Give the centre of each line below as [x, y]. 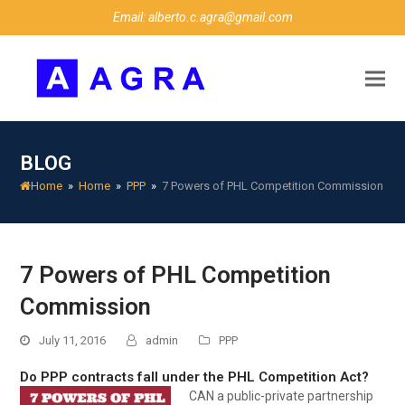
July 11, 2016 [73, 340]
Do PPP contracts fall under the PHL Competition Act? [195, 377]
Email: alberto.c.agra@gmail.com [202, 17]
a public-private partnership [294, 396]
